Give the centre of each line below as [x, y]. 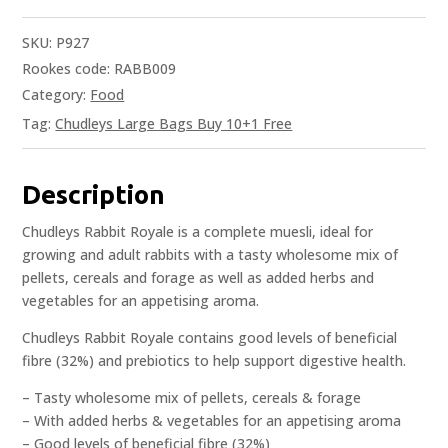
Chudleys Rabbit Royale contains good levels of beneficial [210, 338]
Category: [56, 95]
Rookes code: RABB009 [99, 69]
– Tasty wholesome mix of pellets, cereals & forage [192, 398]
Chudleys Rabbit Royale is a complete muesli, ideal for [198, 232]
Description [94, 195]
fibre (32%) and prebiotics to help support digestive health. [214, 361]
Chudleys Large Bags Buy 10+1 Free [174, 124]
